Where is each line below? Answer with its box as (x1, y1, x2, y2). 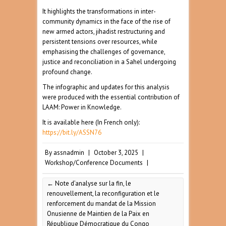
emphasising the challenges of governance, (42, 47, 165, 56)
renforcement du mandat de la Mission (47, 199, 156, 208)
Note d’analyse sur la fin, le (53, 179, 131, 188)
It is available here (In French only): (42, 118, 140, 127)
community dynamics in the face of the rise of (42, 17, 171, 26)
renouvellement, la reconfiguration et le (47, 189, 159, 198)
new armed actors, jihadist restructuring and (42, 27, 165, 36)
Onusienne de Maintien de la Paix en (47, 209, 149, 218)
